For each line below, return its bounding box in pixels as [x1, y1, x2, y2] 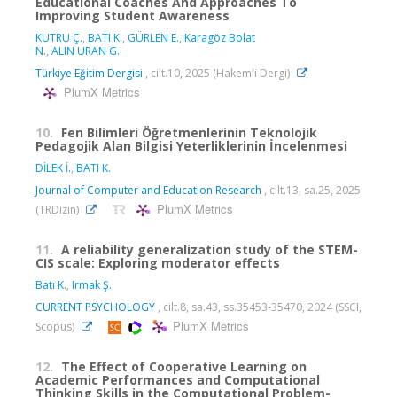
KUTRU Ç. [35, 29, 82, 45]
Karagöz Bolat [184, 29, 255, 45]
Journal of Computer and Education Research [35, 182, 261, 198]
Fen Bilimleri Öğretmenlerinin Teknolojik [61, 123, 317, 141]
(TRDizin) [35, 201, 82, 217]
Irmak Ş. [72, 276, 112, 292]
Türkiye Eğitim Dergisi [35, 65, 143, 81]
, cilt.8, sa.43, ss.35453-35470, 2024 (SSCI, [155, 299, 362, 315]
